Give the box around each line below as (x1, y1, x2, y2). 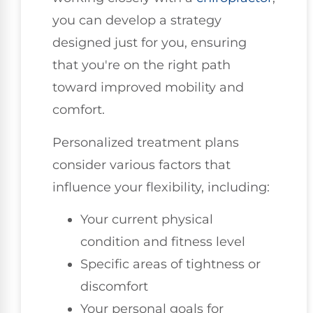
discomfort (80, 279, 148, 295)
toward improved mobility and (52, 80, 244, 96)
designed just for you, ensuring (52, 35, 247, 51)
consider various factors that (52, 156, 231, 173)
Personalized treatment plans (52, 134, 239, 150)
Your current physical (80, 212, 213, 228)
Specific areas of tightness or (80, 256, 261, 272)
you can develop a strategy (52, 13, 221, 29)
